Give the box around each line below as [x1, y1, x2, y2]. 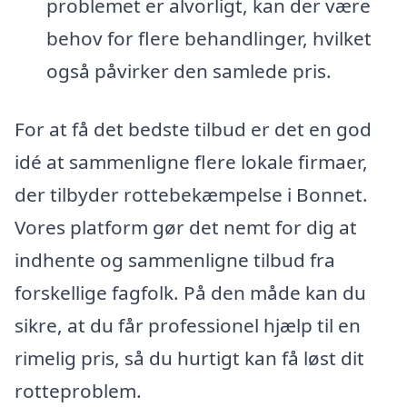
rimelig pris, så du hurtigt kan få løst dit [15, 345, 364, 372]
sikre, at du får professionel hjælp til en [15, 313, 361, 339]
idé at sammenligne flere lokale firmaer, [15, 149, 368, 175]
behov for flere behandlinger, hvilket [45, 25, 372, 52]
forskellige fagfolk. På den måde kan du [15, 280, 366, 306]
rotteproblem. [15, 378, 142, 404]
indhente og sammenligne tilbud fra [15, 247, 335, 273]
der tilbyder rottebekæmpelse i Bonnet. [15, 182, 368, 208]
